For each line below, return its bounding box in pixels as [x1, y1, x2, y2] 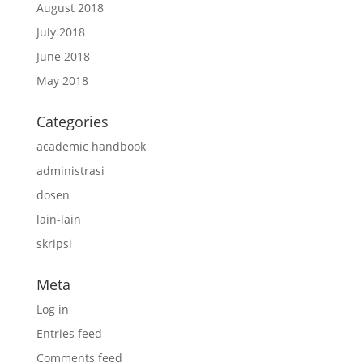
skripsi [36, 236, 72, 251]
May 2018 [36, 73, 88, 88]
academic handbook [36, 139, 146, 154]
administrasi [36, 163, 105, 178]
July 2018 [36, 24, 85, 40]
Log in [36, 301, 69, 317]
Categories [36, 112, 109, 131]
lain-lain [36, 211, 81, 227]
